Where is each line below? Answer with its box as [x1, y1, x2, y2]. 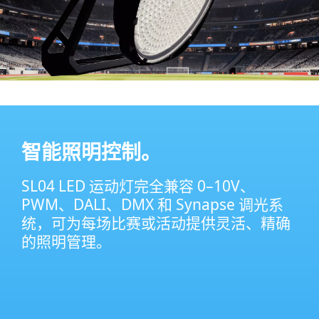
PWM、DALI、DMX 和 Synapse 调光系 [21, 194, 283, 215]
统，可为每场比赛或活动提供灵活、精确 [21, 213, 291, 234]
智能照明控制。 [21, 138, 161, 166]
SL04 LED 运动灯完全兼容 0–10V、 [21, 176, 255, 197]
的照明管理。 [21, 231, 111, 252]
